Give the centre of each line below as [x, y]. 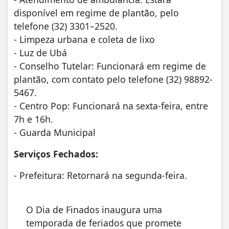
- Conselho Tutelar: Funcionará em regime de [110, 66]
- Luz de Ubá [40, 52]
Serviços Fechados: [56, 154]
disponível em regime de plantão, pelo [96, 13]
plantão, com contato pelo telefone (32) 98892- [113, 79]
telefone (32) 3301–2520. [66, 26]
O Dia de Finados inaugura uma [94, 209]
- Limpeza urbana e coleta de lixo [84, 39]
